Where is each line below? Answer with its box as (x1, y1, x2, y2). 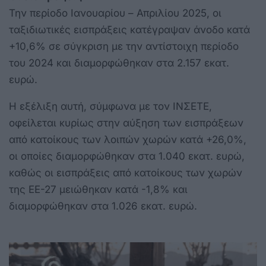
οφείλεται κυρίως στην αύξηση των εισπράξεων (9, 117, 243, 129)
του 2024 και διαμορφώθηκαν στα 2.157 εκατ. (9, 57, 229, 69)
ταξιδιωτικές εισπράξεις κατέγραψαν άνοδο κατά (9, 24, 250, 36)
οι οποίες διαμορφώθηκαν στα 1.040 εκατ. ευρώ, (9, 150, 245, 163)
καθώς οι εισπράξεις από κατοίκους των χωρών (9, 167, 242, 179)
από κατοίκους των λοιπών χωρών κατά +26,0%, (9, 134, 246, 146)
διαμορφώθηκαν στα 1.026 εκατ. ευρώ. (9, 200, 197, 213)
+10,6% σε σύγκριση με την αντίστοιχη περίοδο (9, 40, 239, 53)
